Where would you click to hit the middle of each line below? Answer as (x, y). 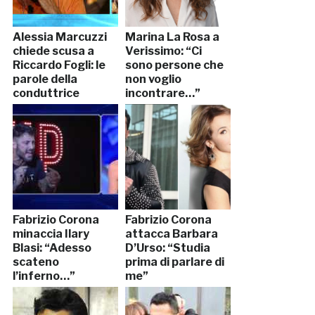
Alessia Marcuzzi (59, 37)
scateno (36, 262)
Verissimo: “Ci (163, 51)
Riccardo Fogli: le (59, 65)
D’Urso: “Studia (167, 248)
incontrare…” (162, 94)
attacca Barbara (171, 234)
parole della (45, 79)
